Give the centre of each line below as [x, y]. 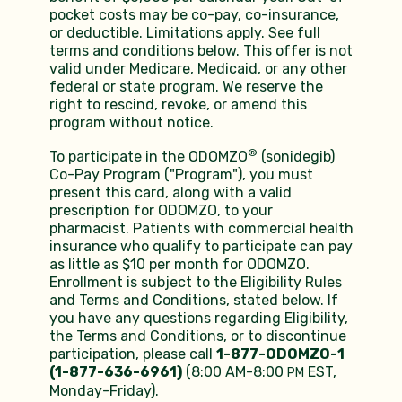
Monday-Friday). [104, 391]
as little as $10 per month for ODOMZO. [179, 265]
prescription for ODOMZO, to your [161, 211]
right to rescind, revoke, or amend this [178, 105]
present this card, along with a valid [170, 193]
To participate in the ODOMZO [148, 157]
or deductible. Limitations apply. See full [184, 33]
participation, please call [132, 354]
